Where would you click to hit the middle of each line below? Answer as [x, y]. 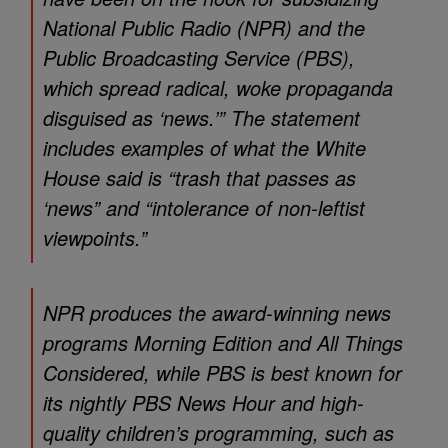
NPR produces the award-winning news [217, 312]
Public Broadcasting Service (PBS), [199, 57]
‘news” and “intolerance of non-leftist [204, 207]
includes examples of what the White [204, 147]
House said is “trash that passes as [199, 177]
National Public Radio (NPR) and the [204, 27]
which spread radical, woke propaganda [218, 87]
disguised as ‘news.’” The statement [201, 117]
